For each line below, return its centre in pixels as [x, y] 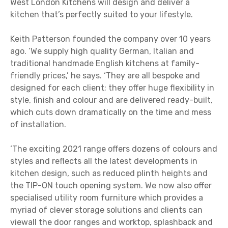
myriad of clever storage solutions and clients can [106, 210]
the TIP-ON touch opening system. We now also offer [111, 186]
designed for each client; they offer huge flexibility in [112, 88]
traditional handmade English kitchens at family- [105, 64]
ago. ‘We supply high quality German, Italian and [102, 51]
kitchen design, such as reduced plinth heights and [109, 174]
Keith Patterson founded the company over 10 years [110, 39]
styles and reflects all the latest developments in [104, 161]
